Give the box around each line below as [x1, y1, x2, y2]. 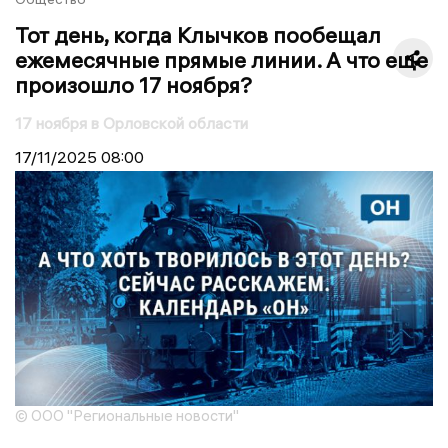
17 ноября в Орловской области [15, 112, 248, 133]
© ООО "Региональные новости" [15, 405, 239, 425]
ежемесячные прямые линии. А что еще [15, 45, 428, 74]
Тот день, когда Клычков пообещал [15, 20, 381, 49]
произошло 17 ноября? [15, 70, 252, 99]
